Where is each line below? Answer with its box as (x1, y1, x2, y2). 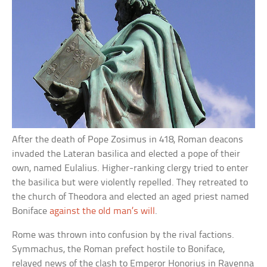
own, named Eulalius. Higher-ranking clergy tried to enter (12, 163, 249, 173)
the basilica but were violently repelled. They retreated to (12, 177, 249, 188)
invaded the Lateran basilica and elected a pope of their (12, 148, 241, 159)
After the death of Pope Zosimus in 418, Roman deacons (12, 134, 244, 145)
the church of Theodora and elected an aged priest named (12, 191, 250, 202)
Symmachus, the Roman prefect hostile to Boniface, (12, 244, 225, 254)
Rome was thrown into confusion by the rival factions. (12, 229, 235, 240)
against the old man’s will (49, 206, 156, 216)
